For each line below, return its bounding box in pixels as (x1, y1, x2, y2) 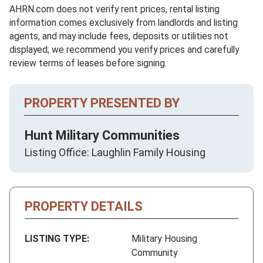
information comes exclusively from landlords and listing (9, 16, 238, 28)
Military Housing (131, 232, 197, 244)
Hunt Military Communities (25, 127, 180, 143)
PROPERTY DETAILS (25, 198, 143, 214)
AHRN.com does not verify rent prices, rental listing (9, 3, 220, 15)
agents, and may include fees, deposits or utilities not (9, 30, 228, 42)
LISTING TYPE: (25, 232, 89, 244)
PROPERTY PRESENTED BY (24, 95, 180, 110)
